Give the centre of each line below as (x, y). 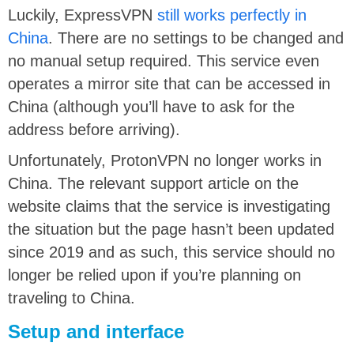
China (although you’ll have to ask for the (151, 106)
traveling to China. (72, 298)
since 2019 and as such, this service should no (171, 252)
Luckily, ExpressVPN (83, 15)
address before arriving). (94, 129)
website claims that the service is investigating (169, 206)
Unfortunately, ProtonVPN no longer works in (165, 160)
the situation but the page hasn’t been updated (171, 229)
